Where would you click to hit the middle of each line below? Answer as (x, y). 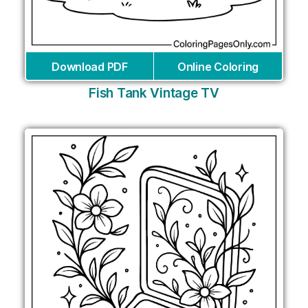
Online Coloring (218, 67)
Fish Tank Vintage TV (154, 93)
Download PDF (90, 67)
